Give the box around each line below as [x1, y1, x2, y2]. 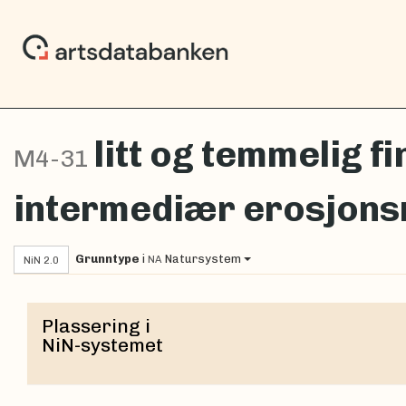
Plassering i [42, 314, 150, 337]
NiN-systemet [42, 333, 163, 356]
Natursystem [165, 251, 241, 266]
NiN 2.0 [31, 253, 59, 266]
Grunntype [75, 251, 142, 266]
